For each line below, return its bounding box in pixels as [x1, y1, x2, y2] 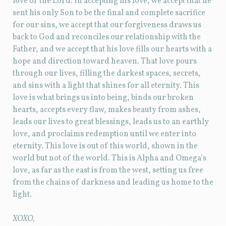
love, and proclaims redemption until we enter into [12, 129, 196, 140]
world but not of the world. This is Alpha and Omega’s [12, 153, 206, 164]
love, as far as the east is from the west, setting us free [12, 165, 203, 177]
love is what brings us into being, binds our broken [12, 92, 194, 104]
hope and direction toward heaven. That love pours [12, 56, 197, 68]
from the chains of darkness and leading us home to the [12, 177, 213, 189]
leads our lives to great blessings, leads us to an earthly [12, 117, 209, 128]
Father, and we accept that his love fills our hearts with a [12, 44, 212, 55]
